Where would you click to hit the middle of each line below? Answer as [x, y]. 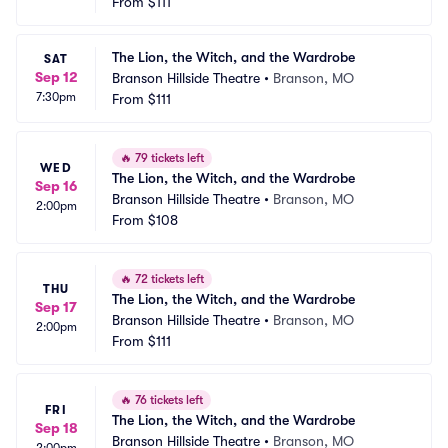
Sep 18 [56, 428]
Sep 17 [56, 307]
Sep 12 [56, 77]
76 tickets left [167, 400]
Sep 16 [56, 186]
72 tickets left [168, 279]
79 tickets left [168, 158]
